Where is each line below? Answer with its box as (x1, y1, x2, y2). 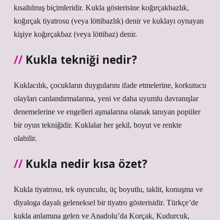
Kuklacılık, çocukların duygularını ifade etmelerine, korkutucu (14, 81, 206, 89)
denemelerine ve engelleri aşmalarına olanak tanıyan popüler (14, 108, 200, 116)
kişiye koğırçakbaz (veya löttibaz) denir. (14, 30, 137, 38)
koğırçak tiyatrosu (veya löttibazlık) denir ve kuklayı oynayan (14, 17, 204, 25)
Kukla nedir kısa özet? (26, 156, 147, 171)
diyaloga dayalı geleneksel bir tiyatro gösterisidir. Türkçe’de (14, 198, 198, 207)
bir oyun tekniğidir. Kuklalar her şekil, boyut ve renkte (14, 121, 182, 129)
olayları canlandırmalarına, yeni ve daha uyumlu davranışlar (14, 94, 198, 103)
